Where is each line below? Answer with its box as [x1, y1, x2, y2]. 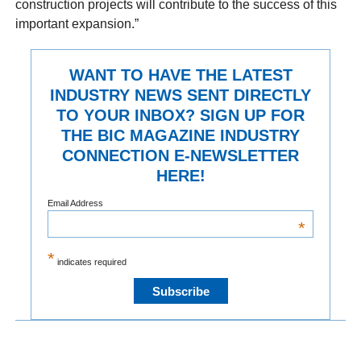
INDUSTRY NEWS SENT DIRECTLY [50, 86, 311, 105]
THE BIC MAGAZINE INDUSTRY [61, 127, 300, 145]
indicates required [54, 257, 127, 268]
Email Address [47, 197, 103, 208]
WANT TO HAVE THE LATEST [68, 66, 293, 85]
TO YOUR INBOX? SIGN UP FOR [56, 106, 305, 125]
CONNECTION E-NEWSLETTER [62, 147, 299, 165]
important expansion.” [15, 17, 139, 31]
